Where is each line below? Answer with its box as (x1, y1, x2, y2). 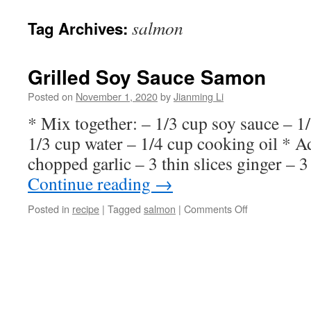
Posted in (28, 201, 69, 216)
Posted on (28, 89, 73, 103)
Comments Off (184, 201, 248, 216)
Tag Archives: (28, 17, 132, 40)
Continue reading (28, 171, 155, 195)
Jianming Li (174, 89, 224, 103)
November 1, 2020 (76, 89, 158, 103)
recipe (72, 201, 99, 216)
